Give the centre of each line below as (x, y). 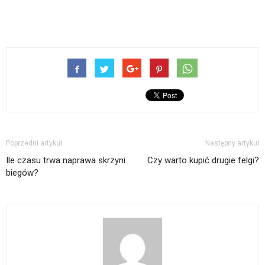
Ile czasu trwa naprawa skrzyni (66, 160)
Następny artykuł (232, 143)
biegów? (22, 172)
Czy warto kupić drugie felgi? (203, 160)
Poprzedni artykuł (34, 143)
